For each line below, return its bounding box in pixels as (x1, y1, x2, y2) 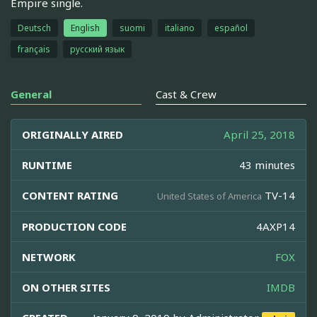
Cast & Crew (156, 86, 217, 101)
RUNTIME (22, 157, 72, 172)
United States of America (157, 189, 262, 202)
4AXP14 (256, 219, 295, 234)
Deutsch (18, 21, 51, 34)
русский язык (70, 42, 125, 55)
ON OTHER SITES (22, 279, 110, 294)
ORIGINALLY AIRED (22, 127, 123, 142)
